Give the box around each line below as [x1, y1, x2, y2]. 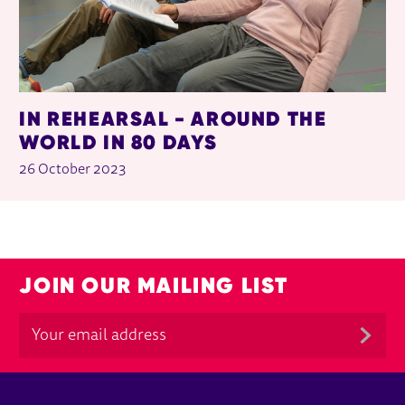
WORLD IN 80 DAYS [19, 129, 218, 155]
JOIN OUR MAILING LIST [19, 271, 288, 300]
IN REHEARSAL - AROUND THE [19, 106, 327, 132]
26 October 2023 [19, 163, 127, 178]
